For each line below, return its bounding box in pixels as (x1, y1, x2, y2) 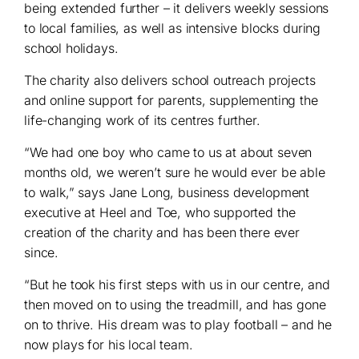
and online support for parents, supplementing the (24, 92, 318, 109)
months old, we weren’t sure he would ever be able (24, 164, 325, 181)
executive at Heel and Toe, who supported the (24, 204, 296, 221)
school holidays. (24, 40, 119, 57)
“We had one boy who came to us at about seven (24, 144, 313, 161)
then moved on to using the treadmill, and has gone (24, 296, 326, 313)
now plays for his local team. (24, 337, 193, 353)
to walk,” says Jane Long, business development (24, 184, 310, 201)
